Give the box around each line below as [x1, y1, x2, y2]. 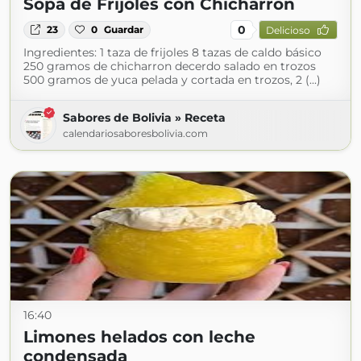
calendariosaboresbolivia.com [63, 127, 208, 139]
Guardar [104, 23, 144, 35]
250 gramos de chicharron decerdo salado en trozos [23, 59, 316, 73]
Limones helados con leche [23, 327, 255, 346]
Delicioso [265, 23, 310, 36]
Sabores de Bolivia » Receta [63, 110, 226, 125]
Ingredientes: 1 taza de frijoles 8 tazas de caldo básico [23, 45, 322, 60]
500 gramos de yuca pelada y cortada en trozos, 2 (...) [23, 73, 321, 87]
